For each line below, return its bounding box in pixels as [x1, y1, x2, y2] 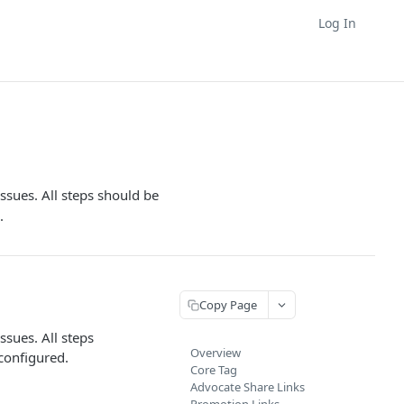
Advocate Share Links [190, 379, 305, 395]
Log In [318, 14, 356, 32]
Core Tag [190, 362, 237, 378]
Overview [190, 344, 241, 361]
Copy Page [199, 296, 257, 313]
